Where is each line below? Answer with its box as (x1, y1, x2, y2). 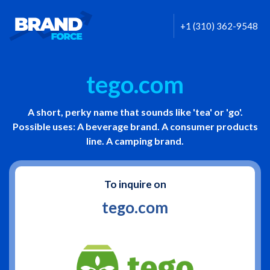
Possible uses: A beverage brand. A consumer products (12, 121, 258, 132)
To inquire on (104, 178, 166, 190)
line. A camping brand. (86, 135, 184, 146)
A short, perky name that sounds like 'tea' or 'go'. (27, 106, 243, 118)
